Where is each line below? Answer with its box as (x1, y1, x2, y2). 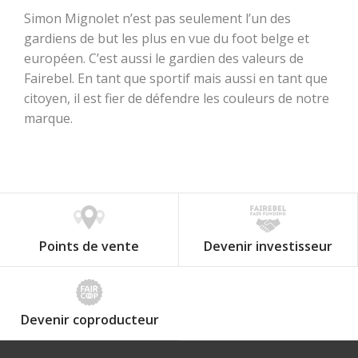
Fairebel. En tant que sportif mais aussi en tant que (24, 70, 328, 87)
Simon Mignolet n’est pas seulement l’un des (24, 10, 291, 27)
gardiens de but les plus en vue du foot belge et (24, 30, 309, 47)
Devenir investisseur (204, 237, 332, 255)
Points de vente (39, 237, 139, 255)
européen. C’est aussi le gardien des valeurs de (24, 50, 304, 67)
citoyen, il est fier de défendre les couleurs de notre (24, 89, 329, 107)
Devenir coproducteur (20, 311, 159, 328)
